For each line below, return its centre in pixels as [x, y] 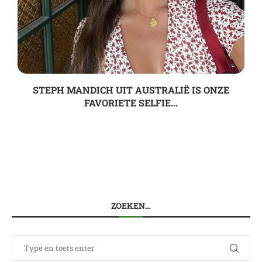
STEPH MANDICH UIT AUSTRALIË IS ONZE [131, 90]
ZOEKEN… [131, 206]
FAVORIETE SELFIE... [131, 103]
